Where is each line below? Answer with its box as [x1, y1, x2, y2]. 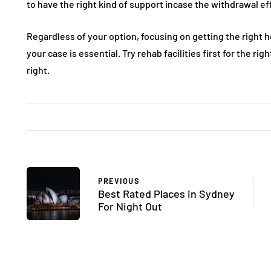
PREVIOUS [98, 176, 140, 185]
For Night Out [98, 199, 162, 213]
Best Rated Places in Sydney [98, 186, 235, 200]
